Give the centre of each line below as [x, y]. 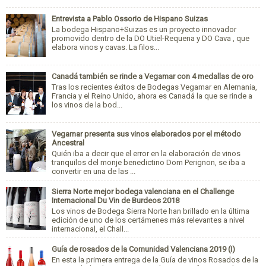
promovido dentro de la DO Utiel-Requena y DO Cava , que [151, 38]
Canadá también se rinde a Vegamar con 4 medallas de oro [153, 76]
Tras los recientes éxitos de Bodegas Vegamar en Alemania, [154, 87]
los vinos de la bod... [87, 104]
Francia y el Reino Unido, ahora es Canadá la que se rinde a [152, 96]
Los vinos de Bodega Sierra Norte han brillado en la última [151, 211]
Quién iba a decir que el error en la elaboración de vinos [146, 153]
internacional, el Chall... [90, 229]
